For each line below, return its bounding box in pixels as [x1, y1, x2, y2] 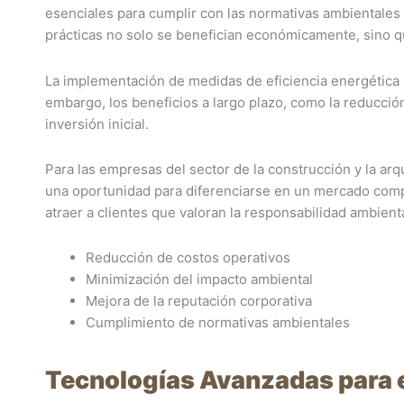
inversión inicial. [45, 115, 149, 133]
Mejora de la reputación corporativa [86, 292, 312, 309]
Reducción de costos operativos [86, 249, 290, 266]
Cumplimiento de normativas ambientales [86, 314, 350, 331]
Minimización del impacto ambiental [86, 271, 313, 288]
